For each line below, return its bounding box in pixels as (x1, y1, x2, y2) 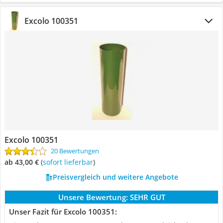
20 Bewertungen (51, 146, 99, 155)
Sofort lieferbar (46, 157, 93, 167)
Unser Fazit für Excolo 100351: (9, 207, 117, 217)
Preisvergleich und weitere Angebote (52, 172, 178, 182)
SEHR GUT (129, 192, 165, 202)
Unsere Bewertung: (58, 192, 128, 202)
